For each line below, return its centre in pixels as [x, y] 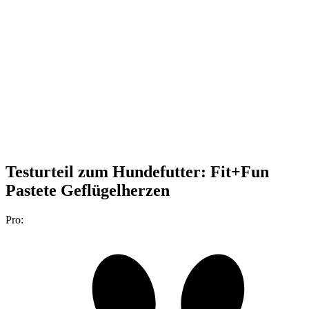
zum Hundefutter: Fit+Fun [173, 171]
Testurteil [40, 171]
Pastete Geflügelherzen [88, 190]
